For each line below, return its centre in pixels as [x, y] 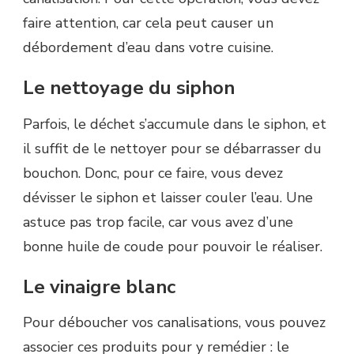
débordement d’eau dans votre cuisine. [148, 48]
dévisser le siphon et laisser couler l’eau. [153, 197]
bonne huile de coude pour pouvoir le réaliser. [173, 246]
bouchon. [52, 173]
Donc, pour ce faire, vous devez [182, 173]
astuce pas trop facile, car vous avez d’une [158, 222]
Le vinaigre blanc [102, 286]
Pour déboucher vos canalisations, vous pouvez [174, 323]
